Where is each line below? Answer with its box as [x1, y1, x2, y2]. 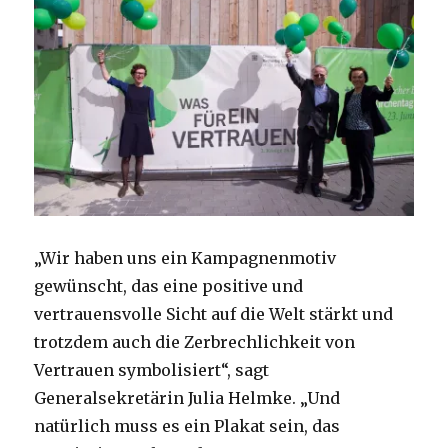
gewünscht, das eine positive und [34, 276, 304, 297]
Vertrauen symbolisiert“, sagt [34, 360, 270, 381]
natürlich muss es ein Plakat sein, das [34, 416, 341, 437]
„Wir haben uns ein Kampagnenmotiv [34, 248, 337, 269]
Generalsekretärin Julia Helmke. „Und [34, 388, 341, 409]
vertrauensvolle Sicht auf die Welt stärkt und [34, 304, 394, 325]
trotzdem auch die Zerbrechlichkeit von [34, 332, 356, 353]
